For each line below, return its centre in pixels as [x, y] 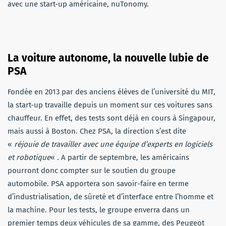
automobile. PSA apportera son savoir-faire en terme [98, 183]
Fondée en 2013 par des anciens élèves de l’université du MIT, [111, 92]
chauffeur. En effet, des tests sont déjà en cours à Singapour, [111, 118]
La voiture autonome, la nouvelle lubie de [108, 58]
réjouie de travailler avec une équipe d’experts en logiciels [113, 144]
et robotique [29, 157]
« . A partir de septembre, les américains [120, 157]
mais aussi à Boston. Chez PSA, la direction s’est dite [97, 131]
